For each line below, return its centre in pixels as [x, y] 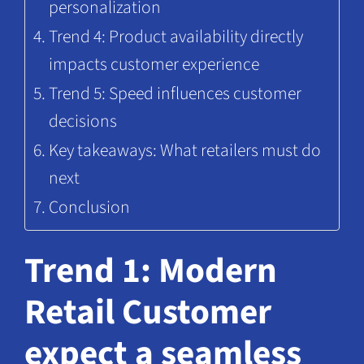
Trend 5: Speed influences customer [175, 93]
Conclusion [90, 207]
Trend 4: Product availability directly [176, 37]
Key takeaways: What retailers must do [185, 150]
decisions [83, 121]
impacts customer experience [154, 64]
